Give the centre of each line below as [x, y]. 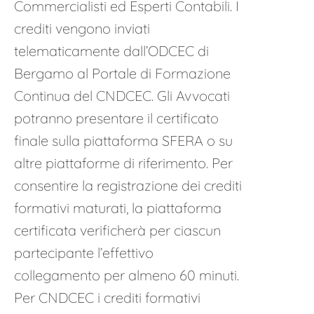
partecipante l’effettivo [84, 253]
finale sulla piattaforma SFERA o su [123, 141]
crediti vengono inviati [82, 28]
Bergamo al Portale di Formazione [122, 73]
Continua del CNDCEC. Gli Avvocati [122, 96]
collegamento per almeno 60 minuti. [127, 275]
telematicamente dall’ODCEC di [111, 51]
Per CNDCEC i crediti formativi [107, 298]
